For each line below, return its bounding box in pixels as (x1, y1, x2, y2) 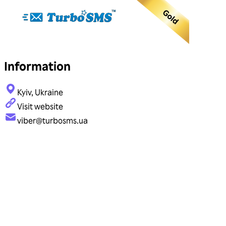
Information (4, 58, 71, 74)
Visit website (17, 101, 63, 112)
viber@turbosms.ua (17, 116, 88, 126)
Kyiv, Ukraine (17, 87, 63, 98)
